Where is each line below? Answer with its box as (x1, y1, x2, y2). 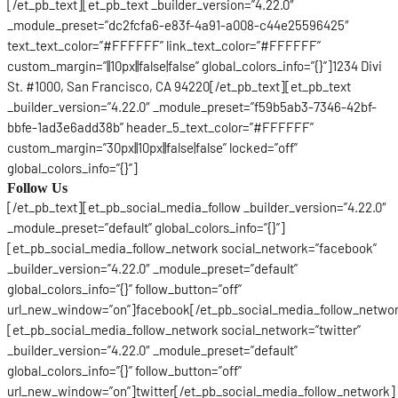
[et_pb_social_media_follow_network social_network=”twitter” (7, 321, 361, 338)
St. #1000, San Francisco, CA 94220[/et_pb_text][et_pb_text (7, 77, 351, 94)
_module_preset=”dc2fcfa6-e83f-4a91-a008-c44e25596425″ (7, 16, 349, 33)
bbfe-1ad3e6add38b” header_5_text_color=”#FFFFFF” (7, 118, 314, 135)
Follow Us (7, 179, 68, 196)
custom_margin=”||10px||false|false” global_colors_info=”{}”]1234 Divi (7, 57, 382, 74)
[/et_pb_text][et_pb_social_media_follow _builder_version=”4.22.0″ (7, 198, 386, 215)
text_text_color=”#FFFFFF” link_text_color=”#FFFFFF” (7, 36, 321, 53)
